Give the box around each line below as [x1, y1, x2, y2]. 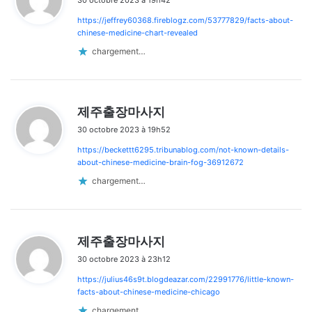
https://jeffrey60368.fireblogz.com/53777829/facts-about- [77, 15, 293, 25]
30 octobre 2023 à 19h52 [77, 124, 171, 134]
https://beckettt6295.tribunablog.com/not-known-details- [77, 144, 289, 155]
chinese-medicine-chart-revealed [77, 27, 198, 38]
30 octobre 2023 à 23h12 [77, 253, 171, 264]
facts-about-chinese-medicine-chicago [77, 286, 220, 297]
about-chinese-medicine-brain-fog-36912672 [77, 157, 244, 167]
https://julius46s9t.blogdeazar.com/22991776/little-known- [77, 274, 294, 284]
